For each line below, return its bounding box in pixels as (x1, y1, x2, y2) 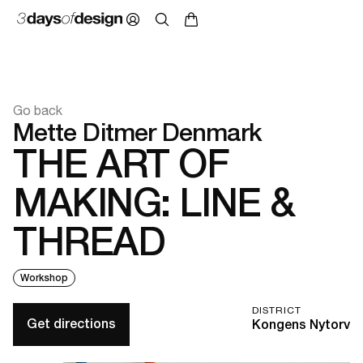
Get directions (27, 316, 116, 332)
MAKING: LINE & (13, 178, 295, 225)
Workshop (20, 271, 68, 284)
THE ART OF (13, 139, 229, 186)
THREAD (13, 217, 165, 264)
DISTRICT (252, 304, 301, 316)
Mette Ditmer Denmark (13, 117, 263, 147)
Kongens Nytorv (252, 316, 350, 332)
